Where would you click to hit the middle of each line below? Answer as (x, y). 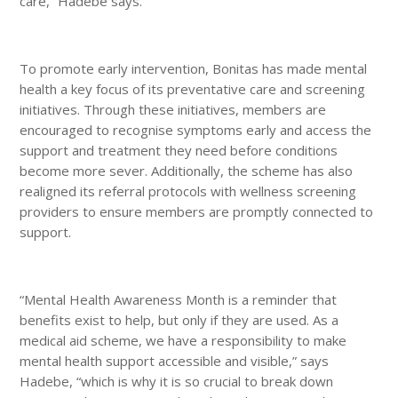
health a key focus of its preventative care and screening (193, 88)
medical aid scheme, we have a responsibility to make (183, 340)
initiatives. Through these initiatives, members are (173, 109)
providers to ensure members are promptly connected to (197, 211)
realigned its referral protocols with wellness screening (188, 191)
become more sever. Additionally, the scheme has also (187, 170)
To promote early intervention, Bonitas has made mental (194, 68)
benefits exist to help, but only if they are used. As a (179, 319)
